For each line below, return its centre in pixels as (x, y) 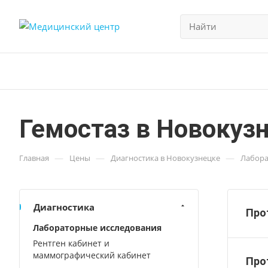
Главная (34, 158)
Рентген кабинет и (71, 243)
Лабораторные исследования (97, 228)
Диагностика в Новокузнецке (165, 158)
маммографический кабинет (92, 255)
